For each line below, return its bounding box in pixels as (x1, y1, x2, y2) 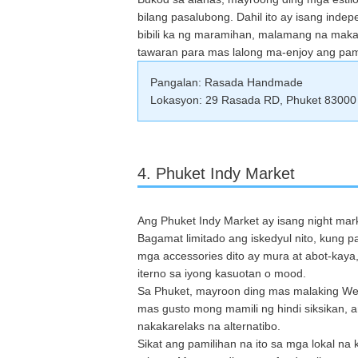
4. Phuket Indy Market (137, 164, 295, 182)
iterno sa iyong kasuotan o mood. (137, 266, 306, 280)
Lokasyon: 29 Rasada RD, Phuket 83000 (150, 93, 356, 106)
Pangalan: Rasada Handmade (150, 75, 303, 89)
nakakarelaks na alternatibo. (137, 319, 280, 332)
